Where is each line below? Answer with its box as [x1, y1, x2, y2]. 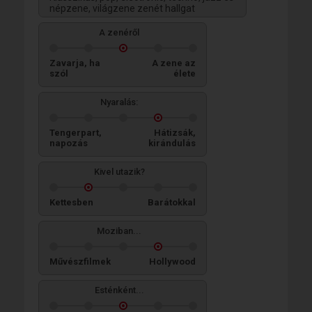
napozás [49, 137, 88, 148]
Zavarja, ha [49, 57, 100, 68]
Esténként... [94, 284, 144, 295]
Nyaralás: [100, 96, 138, 107]
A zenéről [99, 26, 139, 38]
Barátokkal [148, 196, 196, 208]
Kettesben [49, 196, 93, 208]
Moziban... [97, 225, 141, 236]
